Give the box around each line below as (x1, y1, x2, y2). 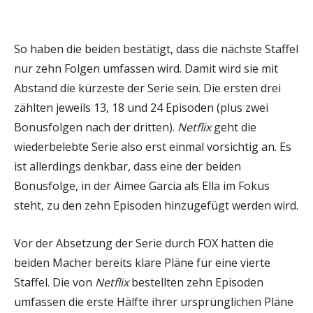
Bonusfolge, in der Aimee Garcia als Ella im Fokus (14, 177, 270, 194)
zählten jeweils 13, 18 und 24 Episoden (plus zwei (14, 99, 268, 115)
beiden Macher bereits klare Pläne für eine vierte (14, 254, 270, 270)
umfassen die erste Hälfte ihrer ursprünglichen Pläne (14, 293, 293, 310)
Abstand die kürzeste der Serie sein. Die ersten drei (14, 80, 281, 96)
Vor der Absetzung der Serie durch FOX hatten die (14, 235, 274, 251)
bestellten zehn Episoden (129, 274, 263, 290)
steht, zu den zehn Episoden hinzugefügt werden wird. (14, 197, 298, 213)
